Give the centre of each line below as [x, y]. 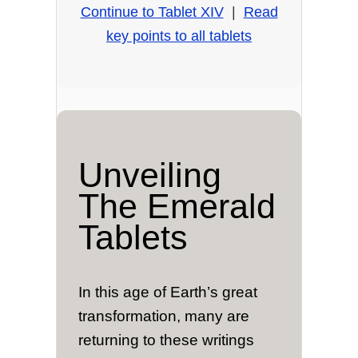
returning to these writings [167, 340]
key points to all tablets [179, 36]
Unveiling [150, 175]
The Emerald [177, 206]
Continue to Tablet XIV [152, 12]
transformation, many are [164, 316]
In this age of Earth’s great [168, 292]
